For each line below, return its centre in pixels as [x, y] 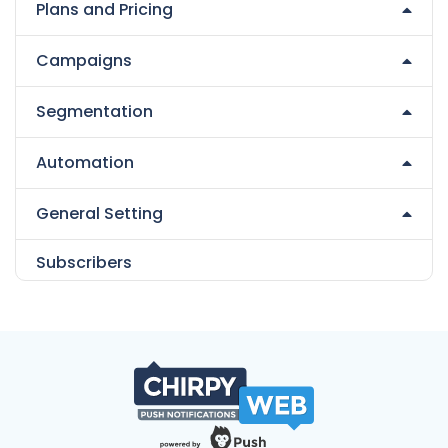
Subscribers [84, 262]
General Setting [99, 213]
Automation [85, 162]
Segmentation [94, 111]
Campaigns [84, 60]
